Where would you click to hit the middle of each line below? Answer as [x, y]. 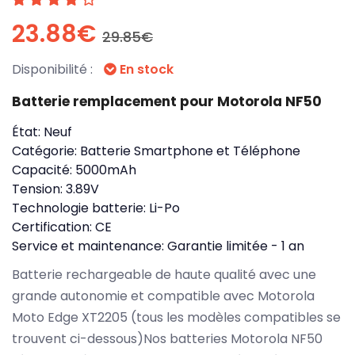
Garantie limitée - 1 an [236, 246]
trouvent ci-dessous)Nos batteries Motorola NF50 [167, 338]
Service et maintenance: [90, 246]
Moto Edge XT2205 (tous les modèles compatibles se [176, 317]
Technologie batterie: [80, 208]
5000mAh [106, 170]
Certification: [53, 227]
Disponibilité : [54, 69]
